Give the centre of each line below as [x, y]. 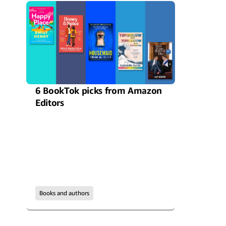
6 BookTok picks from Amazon [99, 90]
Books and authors [64, 193]
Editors [50, 102]
